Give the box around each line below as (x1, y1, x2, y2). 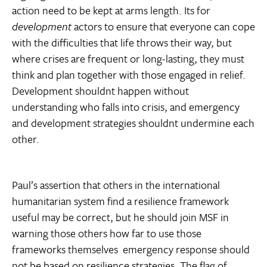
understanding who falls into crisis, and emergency (12, 99, 240, 115)
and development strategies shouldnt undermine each (12, 115, 254, 131)
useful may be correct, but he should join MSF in (12, 209, 229, 225)
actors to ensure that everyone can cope (72, 18, 255, 35)
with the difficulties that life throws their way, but (12, 35, 232, 51)
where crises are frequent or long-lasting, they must (12, 51, 244, 67)
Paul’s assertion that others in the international (12, 177, 220, 193)
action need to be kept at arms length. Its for (12, 2, 210, 18)
